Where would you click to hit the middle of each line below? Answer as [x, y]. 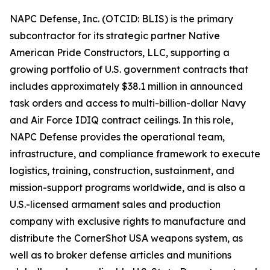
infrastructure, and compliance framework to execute [135, 153]
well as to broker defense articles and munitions [121, 255]
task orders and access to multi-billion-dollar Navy [128, 103]
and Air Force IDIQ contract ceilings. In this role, [121, 120]
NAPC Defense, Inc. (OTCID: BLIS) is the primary [121, 18]
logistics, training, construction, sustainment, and [122, 170]
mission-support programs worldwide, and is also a [127, 187]
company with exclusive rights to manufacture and [128, 221]
